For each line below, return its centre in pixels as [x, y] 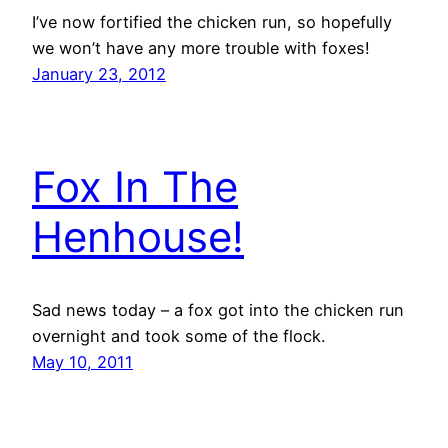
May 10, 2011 [82, 361]
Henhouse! [138, 236]
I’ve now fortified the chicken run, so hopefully [212, 21]
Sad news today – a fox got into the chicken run [218, 309]
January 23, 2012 [99, 73]
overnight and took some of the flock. [178, 335]
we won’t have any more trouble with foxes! [201, 47]
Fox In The [135, 186]
